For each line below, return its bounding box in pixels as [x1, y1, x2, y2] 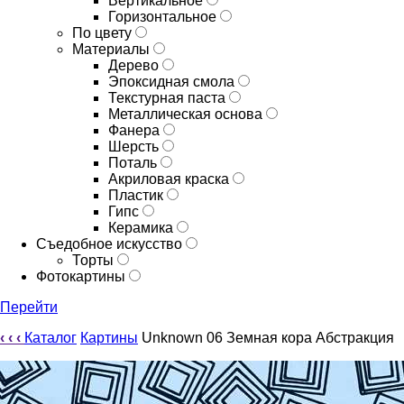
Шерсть [108, 139, 162, 154]
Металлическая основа [108, 106, 266, 122]
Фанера [108, 123, 163, 138]
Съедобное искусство [36, 236, 186, 252]
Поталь [108, 155, 161, 170]
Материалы [72, 41, 153, 57]
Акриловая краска [108, 171, 233, 187]
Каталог [24, 330, 77, 345]
